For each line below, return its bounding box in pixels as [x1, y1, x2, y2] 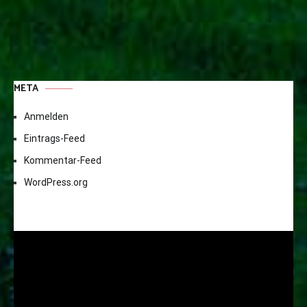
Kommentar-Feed [24, 155, 101, 167]
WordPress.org [24, 177, 88, 188]
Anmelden [24, 111, 69, 123]
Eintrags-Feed [24, 133, 85, 145]
